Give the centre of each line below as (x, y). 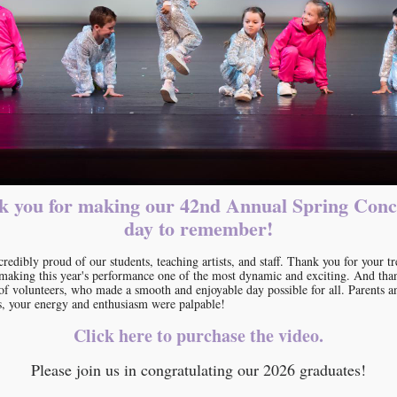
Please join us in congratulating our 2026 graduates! (198, 370)
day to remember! (198, 228)
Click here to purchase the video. (198, 335)
